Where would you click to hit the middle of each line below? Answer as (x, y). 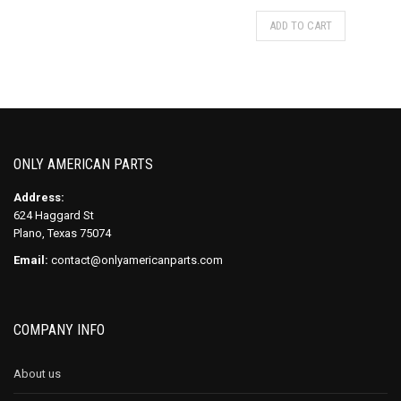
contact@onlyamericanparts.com (136, 260)
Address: (39, 197)
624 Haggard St (54, 215)
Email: (31, 260)
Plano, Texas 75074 (62, 233)
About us (37, 373)
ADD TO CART (301, 25)
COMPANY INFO (59, 329)
